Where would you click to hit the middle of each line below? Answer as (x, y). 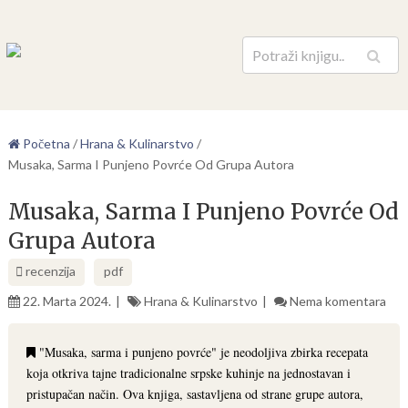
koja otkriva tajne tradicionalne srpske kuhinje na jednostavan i (188, 373)
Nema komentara (337, 301)
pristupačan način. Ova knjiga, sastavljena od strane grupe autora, (194, 394)
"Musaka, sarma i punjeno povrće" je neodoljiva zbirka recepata (201, 352)
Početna (45, 143)
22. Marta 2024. (66, 301)
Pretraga (339, 63)
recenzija (49, 271)
